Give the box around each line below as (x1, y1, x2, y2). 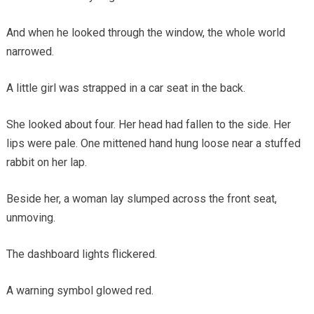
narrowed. (6, 44, 54, 58)
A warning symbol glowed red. (6, 283, 153, 297)
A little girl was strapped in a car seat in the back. (6, 81, 245, 95)
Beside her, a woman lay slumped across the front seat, (6, 191, 277, 205)
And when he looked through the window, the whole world (6, 25, 285, 39)
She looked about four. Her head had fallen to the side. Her (6, 117, 291, 131)
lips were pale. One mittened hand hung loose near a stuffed (6, 136, 301, 150)
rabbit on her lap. (6, 155, 87, 169)
